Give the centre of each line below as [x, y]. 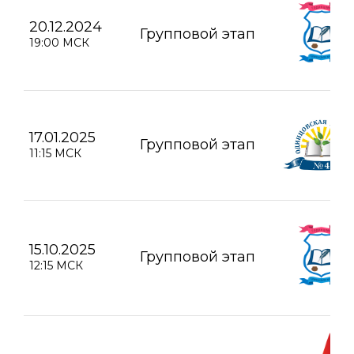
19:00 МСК [59, 42]
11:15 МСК [55, 153]
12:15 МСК [56, 266]
